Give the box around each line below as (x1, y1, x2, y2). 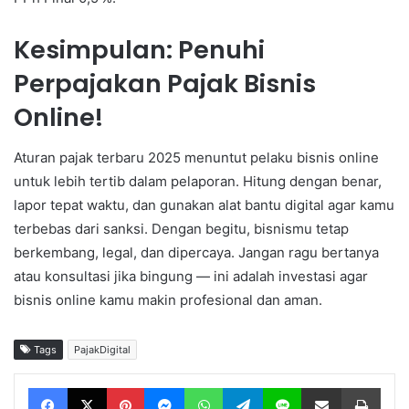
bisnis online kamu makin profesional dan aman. (14, 291, 322, 309)
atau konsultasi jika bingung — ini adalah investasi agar (14, 267, 368, 286)
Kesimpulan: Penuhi (14, 32, 265, 67)
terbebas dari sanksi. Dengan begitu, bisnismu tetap (14, 220, 349, 238)
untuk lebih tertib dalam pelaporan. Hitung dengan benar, (14, 173, 382, 191)
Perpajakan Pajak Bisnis (14, 66, 316, 100)
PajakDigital (74, 343, 131, 357)
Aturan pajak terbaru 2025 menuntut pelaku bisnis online (14, 149, 379, 167)
